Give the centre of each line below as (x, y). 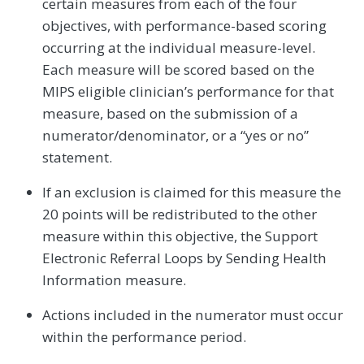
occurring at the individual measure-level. (179, 48)
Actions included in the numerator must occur (193, 315)
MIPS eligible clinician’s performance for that (188, 92)
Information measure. (114, 280)
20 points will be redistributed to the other (180, 214)
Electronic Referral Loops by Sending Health (184, 258)
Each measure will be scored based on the (178, 70)
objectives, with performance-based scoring (184, 26)
